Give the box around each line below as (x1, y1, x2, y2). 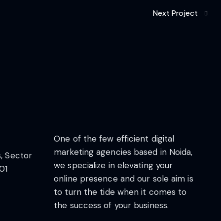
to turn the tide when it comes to (54, 186, 187, 197)
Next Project (152, 8, 198, 18)
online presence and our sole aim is (54, 173, 193, 184)
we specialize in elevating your (54, 159, 173, 171)
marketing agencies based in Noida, (54, 146, 193, 157)
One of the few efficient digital (54, 133, 175, 144)
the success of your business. (54, 199, 169, 211)
